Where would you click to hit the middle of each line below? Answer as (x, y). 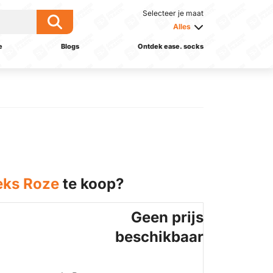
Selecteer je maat (173, 13)
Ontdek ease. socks (170, 46)
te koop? (91, 184)
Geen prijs (168, 217)
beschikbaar (160, 237)
